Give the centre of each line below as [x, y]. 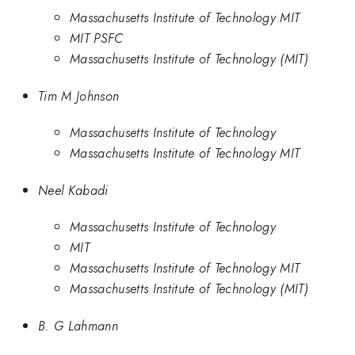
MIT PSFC [97, 38]
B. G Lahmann [78, 325]
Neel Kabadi [73, 190]
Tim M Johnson [79, 95]
